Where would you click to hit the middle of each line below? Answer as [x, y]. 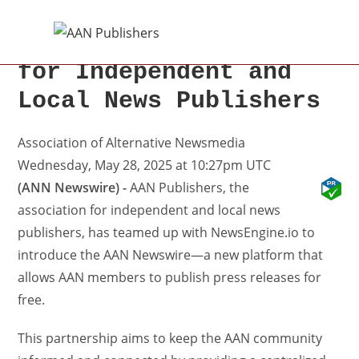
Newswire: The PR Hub [162, 43]
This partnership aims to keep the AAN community [170, 338]
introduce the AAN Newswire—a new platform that [171, 255]
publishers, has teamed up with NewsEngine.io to [167, 232]
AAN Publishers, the [190, 188]
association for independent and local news [149, 210]
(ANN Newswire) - [74, 188]
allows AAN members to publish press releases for [170, 277]
